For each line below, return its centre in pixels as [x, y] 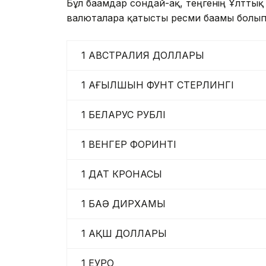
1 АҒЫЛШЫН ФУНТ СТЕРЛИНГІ [155, 85]
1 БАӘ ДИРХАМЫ [121, 204]
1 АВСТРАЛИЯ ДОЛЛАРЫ [140, 56]
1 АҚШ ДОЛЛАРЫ [121, 234]
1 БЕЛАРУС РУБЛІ [121, 115]
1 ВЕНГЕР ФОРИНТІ [126, 145]
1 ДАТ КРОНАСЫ [119, 174]
